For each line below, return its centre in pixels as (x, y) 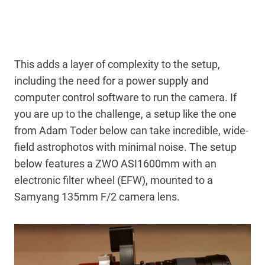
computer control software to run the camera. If (125, 98)
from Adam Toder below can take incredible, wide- (131, 131)
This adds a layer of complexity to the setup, (117, 64)
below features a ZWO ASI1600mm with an (115, 164)
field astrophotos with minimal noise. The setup (125, 147)
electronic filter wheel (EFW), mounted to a (114, 180)
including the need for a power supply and (112, 81)
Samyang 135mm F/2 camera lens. (97, 197)
